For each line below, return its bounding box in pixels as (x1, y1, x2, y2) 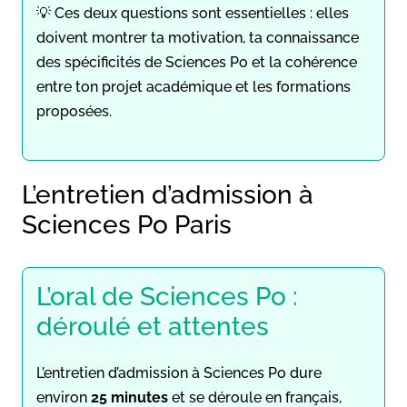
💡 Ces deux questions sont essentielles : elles (36, 4, 349, 22)
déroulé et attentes (36, 311, 269, 342)
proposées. (36, 102, 112, 120)
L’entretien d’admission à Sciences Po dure (36, 363, 322, 382)
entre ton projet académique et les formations (36, 77, 351, 95)
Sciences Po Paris (22, 209, 232, 240)
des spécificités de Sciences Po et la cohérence (36, 53, 357, 71)
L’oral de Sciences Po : (36, 281, 298, 312)
